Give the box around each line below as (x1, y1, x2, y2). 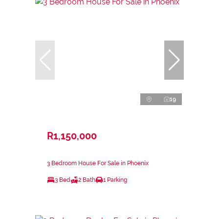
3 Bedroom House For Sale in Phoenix (47, 160, 149, 167)
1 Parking (103, 176, 127, 184)
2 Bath (78, 176, 95, 184)
